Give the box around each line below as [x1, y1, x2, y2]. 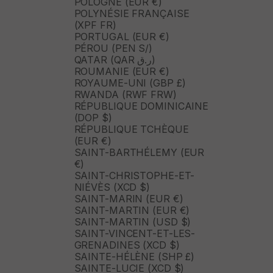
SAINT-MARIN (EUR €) [74, 193, 183, 205]
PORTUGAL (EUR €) [74, 30, 169, 43]
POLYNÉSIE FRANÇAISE [74, 7, 190, 20]
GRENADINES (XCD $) [74, 239, 180, 252]
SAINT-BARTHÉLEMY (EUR [74, 146, 205, 159]
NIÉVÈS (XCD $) [74, 181, 151, 194]
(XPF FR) [74, 19, 116, 32]
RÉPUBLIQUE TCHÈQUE [74, 123, 189, 136]
